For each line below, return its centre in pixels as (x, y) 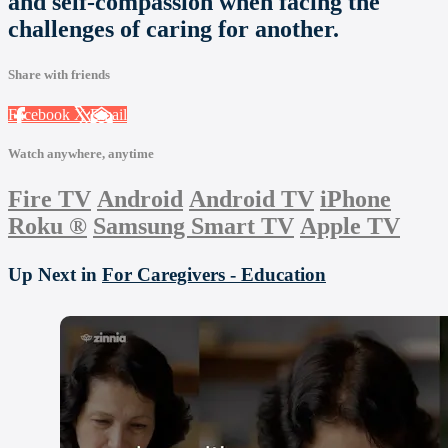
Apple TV (350, 225)
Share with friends (59, 75)
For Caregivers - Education (214, 274)
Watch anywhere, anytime (81, 153)
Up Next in (55, 274)
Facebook (41, 114)
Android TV (251, 198)
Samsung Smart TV (193, 225)
